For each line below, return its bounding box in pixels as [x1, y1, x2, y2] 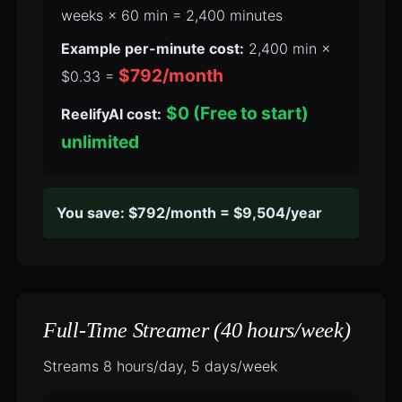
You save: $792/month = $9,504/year [56, 204, 322, 222]
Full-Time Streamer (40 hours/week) [42, 319, 351, 342]
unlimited [60, 131, 139, 153]
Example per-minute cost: [60, 39, 244, 57]
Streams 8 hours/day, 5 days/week [42, 357, 277, 375]
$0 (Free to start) [165, 102, 309, 124]
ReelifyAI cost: [60, 105, 162, 123]
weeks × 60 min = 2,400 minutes [60, 6, 283, 24]
